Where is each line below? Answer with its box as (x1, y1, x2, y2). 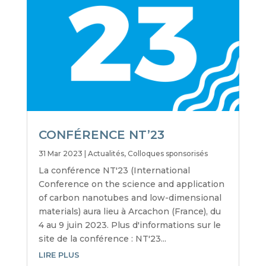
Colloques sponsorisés (127, 149, 208, 159)
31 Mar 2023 (38, 149, 83, 159)
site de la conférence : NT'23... (38, 233, 166, 245)
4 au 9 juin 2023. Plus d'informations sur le (38, 220, 221, 231)
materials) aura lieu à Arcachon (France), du (38, 206, 221, 217)
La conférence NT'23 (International (38, 165, 190, 176)
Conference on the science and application (38, 179, 224, 190)
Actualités (87, 149, 124, 159)
